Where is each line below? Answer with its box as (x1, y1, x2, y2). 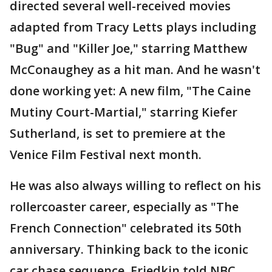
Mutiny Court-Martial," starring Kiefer (10, 104, 237, 121)
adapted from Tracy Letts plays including (10, 19, 256, 36)
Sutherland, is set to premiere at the (10, 125, 225, 142)
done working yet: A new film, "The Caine (10, 83, 251, 100)
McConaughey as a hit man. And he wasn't (10, 61, 260, 78)
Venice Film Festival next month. (10, 146, 202, 163)
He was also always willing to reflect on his (10, 177, 261, 194)
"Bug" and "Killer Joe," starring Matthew (10, 40, 247, 57)
